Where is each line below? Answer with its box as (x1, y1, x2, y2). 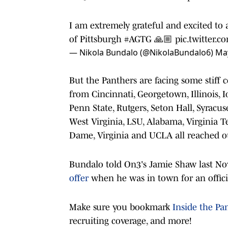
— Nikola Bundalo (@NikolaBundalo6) (69, 46, 215, 58)
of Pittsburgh (69, 34, 124, 44)
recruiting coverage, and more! (69, 215, 191, 226)
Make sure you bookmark (69, 202, 173, 212)
